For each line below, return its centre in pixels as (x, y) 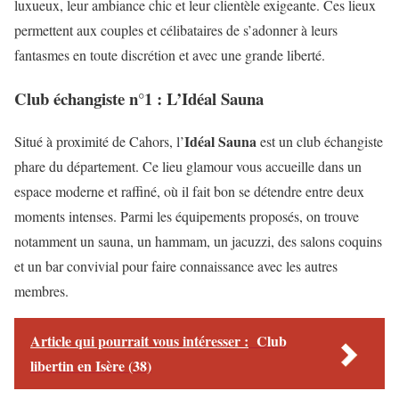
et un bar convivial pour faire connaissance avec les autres (176, 266)
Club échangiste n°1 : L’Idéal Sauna (139, 98)
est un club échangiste (320, 142)
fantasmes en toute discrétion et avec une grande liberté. (170, 54)
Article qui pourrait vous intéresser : (139, 341)
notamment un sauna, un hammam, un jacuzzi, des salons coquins (198, 241)
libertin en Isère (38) (91, 366)
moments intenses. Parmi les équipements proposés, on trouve (187, 216)
